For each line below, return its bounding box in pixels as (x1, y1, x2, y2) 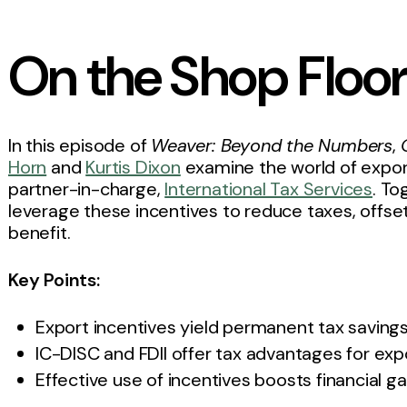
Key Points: (8, 268, 100, 293)
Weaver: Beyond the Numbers (151, 134, 393, 158)
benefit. (8, 221, 71, 245)
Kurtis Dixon (85, 155, 181, 180)
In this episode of (8, 134, 152, 158)
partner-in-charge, (8, 177, 165, 202)
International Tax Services (164, 177, 373, 202)
